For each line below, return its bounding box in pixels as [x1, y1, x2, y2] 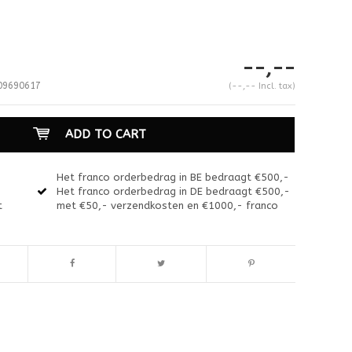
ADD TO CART [64, 126, 146, 141]
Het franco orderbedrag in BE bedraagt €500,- [57, 170, 290, 183]
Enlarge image [57, 275, 112, 285]
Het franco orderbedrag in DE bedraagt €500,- [57, 185, 291, 197]
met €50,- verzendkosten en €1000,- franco [57, 199, 279, 211]
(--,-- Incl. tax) [228, 80, 295, 91]
